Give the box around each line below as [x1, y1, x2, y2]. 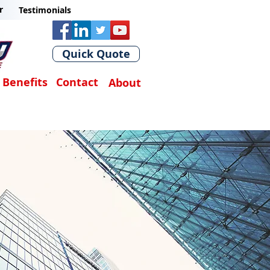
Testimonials [19, 4, 71, 16]
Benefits [2, 75, 48, 90]
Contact [56, 75, 98, 90]
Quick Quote [62, 46, 130, 61]
